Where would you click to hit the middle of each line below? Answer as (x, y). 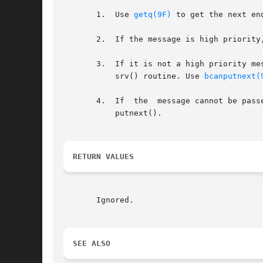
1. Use (99, 15)
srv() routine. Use (153, 76)
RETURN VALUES (103, 157)
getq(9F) (153, 15)
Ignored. (99, 200)
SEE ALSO (92, 244)
